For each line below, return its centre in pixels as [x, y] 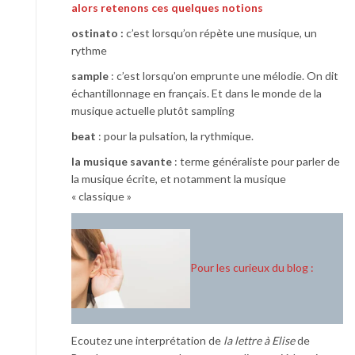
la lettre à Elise [260, 341]
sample [91, 76]
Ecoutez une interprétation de [147, 341]
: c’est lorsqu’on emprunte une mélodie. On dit [225, 76]
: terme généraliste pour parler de [257, 162]
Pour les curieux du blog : [252, 267]
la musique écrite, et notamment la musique [179, 179]
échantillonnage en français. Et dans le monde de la [197, 94]
